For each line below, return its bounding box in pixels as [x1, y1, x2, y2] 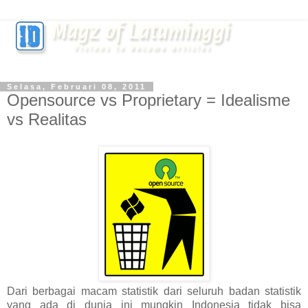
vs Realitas [7, 110, 87, 129]
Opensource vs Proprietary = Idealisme [7, 91, 290, 109]
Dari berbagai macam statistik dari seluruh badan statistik [7, 285, 301, 297]
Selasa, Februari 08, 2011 [7, 82, 146, 91]
